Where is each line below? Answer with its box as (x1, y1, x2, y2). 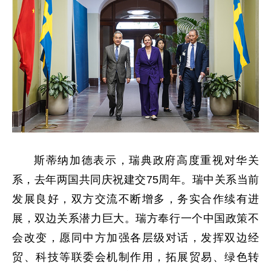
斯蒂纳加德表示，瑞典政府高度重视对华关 (34, 154, 259, 166)
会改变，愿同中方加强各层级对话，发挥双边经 (12, 232, 259, 244)
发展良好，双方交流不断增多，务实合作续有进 (12, 193, 259, 205)
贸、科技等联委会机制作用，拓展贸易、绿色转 (12, 251, 259, 263)
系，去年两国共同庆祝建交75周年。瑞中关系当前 (12, 174, 259, 186)
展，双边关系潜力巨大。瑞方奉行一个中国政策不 (12, 212, 259, 224)
